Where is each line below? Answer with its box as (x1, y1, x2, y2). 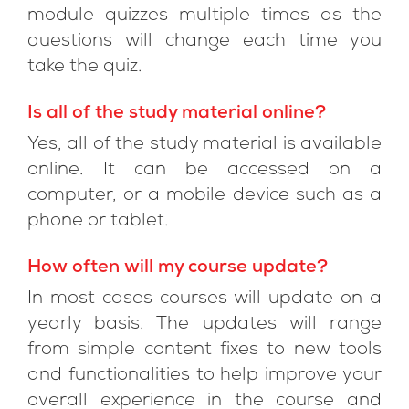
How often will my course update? (27, 259, 328, 278)
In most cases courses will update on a (27, 290, 382, 309)
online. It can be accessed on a (27, 162, 382, 180)
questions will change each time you (27, 33, 382, 51)
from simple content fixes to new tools (27, 341, 382, 360)
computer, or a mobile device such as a (27, 187, 382, 205)
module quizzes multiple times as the (27, 7, 382, 26)
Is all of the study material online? (27, 105, 326, 123)
